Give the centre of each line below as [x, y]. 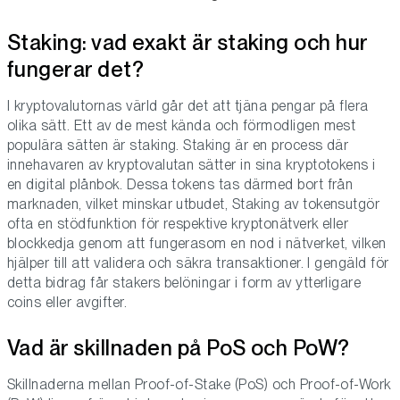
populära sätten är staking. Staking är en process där [178, 146]
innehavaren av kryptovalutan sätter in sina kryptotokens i [192, 165]
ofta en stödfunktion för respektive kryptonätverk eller [178, 224]
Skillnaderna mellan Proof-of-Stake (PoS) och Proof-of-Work [199, 385]
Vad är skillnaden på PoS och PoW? [179, 348]
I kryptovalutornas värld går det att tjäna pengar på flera [188, 106]
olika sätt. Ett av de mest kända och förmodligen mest [182, 126]
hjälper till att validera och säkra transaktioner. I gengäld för [198, 263]
